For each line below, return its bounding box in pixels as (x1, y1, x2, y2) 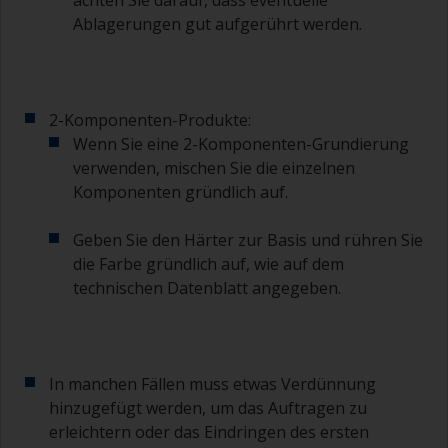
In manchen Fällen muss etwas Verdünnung (49, 373, 376, 396)
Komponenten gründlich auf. (73, 181, 288, 204)
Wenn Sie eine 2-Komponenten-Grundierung (73, 133, 409, 156)
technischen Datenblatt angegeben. (73, 277, 341, 300)
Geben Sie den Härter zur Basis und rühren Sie (73, 229, 423, 252)
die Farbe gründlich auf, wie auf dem (73, 253, 344, 276)
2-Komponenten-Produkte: (49, 109, 251, 132)
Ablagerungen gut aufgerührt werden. (73, 13, 362, 36)
